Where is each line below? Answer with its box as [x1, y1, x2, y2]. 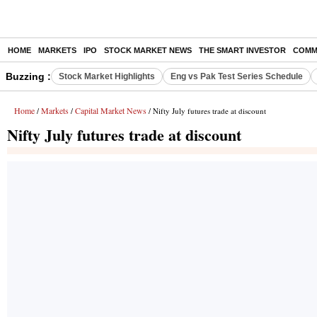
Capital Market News [75, 105, 146, 116]
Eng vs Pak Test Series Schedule [171, 71, 303, 81]
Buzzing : [6, 71, 51, 82]
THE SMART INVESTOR [199, 46, 286, 54]
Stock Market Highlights [59, 71, 155, 81]
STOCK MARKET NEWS [104, 46, 192, 54]
